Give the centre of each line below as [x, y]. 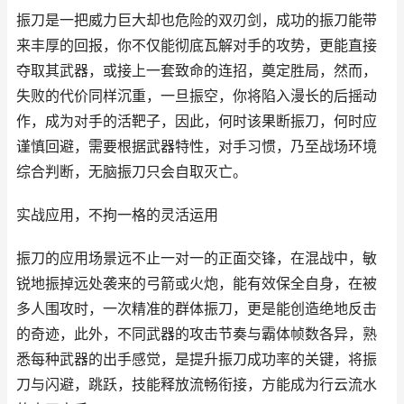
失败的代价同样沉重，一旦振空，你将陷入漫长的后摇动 [197, 96]
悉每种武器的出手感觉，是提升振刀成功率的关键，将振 [197, 359]
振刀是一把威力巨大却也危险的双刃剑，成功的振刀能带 [197, 20]
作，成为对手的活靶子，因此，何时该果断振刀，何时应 [197, 121]
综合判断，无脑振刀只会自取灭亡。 [132, 172]
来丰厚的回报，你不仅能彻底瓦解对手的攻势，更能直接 [197, 46]
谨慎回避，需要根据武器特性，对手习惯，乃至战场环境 [197, 147]
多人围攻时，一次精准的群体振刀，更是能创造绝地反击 [197, 309]
